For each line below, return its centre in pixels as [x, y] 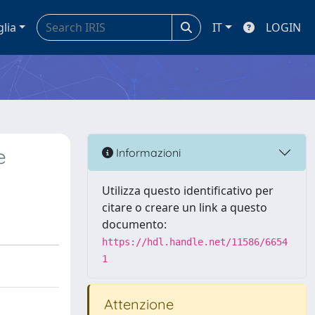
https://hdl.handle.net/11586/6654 [195, 242]
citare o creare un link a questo [185, 207]
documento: [134, 224]
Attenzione [137, 304]
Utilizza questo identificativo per [188, 191]
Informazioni [147, 152]
